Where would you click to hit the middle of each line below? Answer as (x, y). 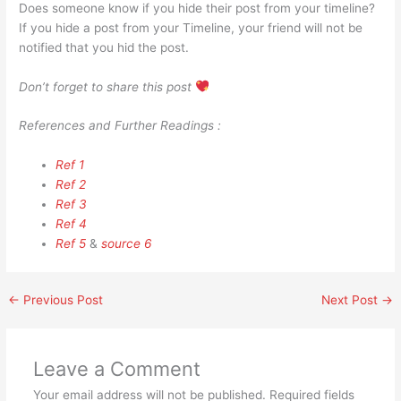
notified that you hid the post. (104, 47)
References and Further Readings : (120, 126)
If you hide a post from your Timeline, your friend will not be (191, 27)
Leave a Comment (116, 369)
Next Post (351, 300)
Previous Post (62, 300)
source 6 (127, 244)
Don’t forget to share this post (107, 86)
